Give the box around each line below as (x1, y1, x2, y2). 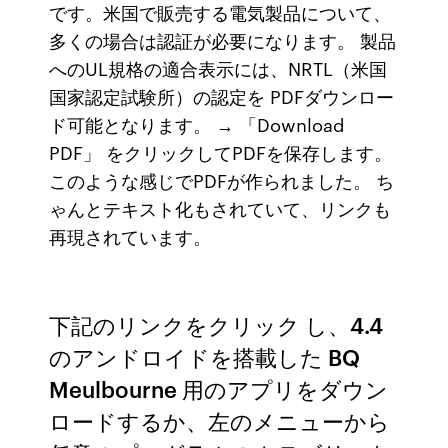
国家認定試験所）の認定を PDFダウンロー (49, 83, 395, 109)
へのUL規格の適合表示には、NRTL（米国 (49, 55, 388, 81)
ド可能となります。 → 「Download (49, 111, 346, 137)
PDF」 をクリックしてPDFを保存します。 (49, 139, 393, 165)
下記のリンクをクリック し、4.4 (49, 309, 384, 340)
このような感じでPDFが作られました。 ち (49, 167, 395, 193)
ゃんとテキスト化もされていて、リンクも (49, 195, 392, 221)
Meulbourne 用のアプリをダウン (49, 373, 389, 404)
